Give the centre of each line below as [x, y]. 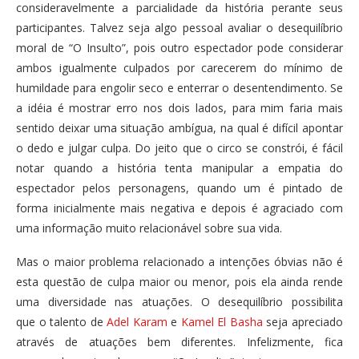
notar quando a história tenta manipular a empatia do [179, 167]
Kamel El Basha [222, 321]
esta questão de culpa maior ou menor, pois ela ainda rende [179, 281]
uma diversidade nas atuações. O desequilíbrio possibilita [179, 301]
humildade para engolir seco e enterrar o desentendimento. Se [179, 87]
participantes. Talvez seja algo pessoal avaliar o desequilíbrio [179, 27]
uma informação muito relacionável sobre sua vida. [149, 228]
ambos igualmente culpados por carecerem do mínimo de [179, 67]
